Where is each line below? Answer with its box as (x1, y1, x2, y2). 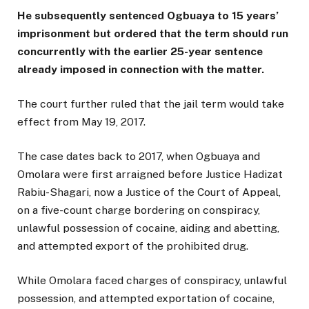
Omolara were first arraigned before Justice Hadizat (17, 168, 283, 181)
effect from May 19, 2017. (17, 115, 146, 129)
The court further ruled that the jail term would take (17, 97, 284, 111)
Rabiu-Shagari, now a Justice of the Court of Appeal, (17, 186, 281, 199)
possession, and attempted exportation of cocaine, (17, 292, 275, 306)
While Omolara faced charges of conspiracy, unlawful (17, 274, 287, 288)
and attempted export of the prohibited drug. (17, 239, 248, 253)
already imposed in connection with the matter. (17, 62, 264, 76)
